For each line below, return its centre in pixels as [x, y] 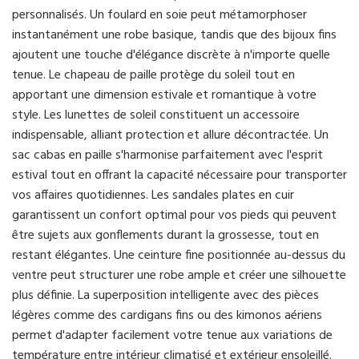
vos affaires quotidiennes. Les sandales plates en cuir [153, 196]
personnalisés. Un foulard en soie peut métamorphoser [159, 16]
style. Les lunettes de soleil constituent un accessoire [156, 116]
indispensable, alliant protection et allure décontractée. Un [170, 136]
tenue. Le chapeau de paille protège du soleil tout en [153, 76]
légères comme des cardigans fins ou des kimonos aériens [167, 316]
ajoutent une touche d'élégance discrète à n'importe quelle [171, 56]
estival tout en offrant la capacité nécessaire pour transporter [179, 176]
